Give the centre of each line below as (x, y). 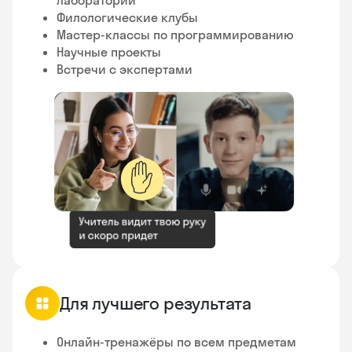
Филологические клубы (127, 17)
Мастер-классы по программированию (175, 34)
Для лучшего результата (156, 303)
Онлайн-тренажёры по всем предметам (176, 341)
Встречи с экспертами (125, 69)
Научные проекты (109, 51)
